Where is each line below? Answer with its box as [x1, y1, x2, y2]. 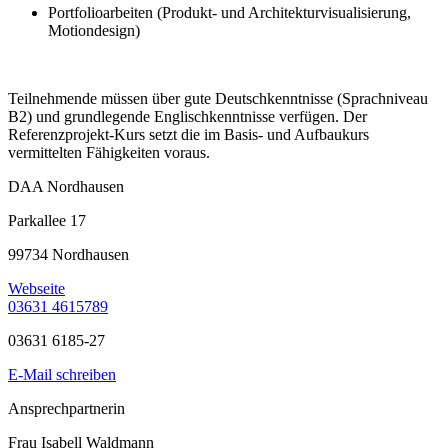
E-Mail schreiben [8, 366, 116, 384]
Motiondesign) [48, 22, 140, 40]
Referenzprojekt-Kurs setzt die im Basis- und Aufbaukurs [8, 126, 369, 144]
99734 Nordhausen [8, 246, 129, 264]
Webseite [8, 280, 65, 298]
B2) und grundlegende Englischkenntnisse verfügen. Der [8, 108, 367, 126]
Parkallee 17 [8, 212, 86, 230]
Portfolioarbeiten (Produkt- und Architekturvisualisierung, [48, 4, 411, 22]
